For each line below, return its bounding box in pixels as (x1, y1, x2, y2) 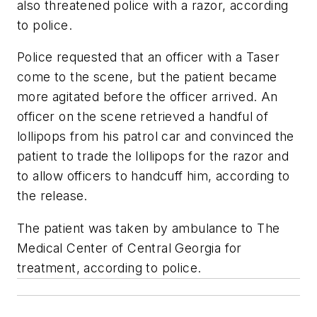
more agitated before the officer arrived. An (17, 89, 278, 105)
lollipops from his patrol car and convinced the (17, 129, 294, 144)
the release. (17, 188, 88, 204)
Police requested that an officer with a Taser (17, 50, 279, 65)
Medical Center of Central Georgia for (17, 240, 242, 255)
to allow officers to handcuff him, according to (17, 168, 290, 184)
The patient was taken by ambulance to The (17, 220, 280, 236)
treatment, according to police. (17, 260, 202, 275)
